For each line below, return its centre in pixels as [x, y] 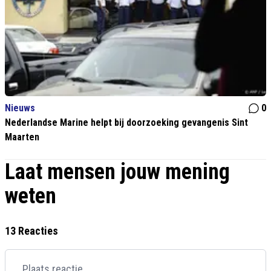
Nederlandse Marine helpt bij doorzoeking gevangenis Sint [126, 123]
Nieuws [20, 108]
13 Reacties [31, 231]
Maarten [22, 137]
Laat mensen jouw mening [117, 172]
